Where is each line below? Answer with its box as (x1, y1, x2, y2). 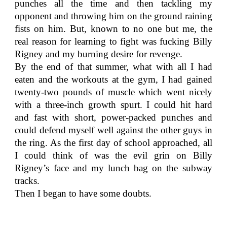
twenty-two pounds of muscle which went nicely (15, 87, 212, 97)
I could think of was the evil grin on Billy (15, 150, 212, 161)
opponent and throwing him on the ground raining (15, 11, 212, 21)
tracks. (15, 175, 40, 186)
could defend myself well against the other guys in (15, 125, 212, 135)
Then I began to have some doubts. (15, 188, 152, 199)
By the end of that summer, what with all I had (15, 61, 212, 72)
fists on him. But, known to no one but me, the (15, 23, 212, 34)
